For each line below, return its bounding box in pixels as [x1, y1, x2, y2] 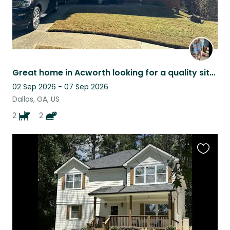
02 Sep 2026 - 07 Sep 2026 [12, 82, 108, 92]
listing [197, 172, 220, 184]
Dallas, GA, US [12, 94, 60, 105]
